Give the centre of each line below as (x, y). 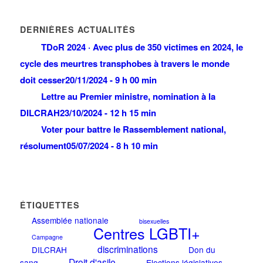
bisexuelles (154, 221)
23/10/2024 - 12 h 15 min (108, 113)
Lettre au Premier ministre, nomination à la (128, 97)
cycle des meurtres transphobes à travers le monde (124, 64)
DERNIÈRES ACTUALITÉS (77, 30)
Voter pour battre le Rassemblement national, (133, 129)
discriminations (127, 249)
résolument (43, 146)
